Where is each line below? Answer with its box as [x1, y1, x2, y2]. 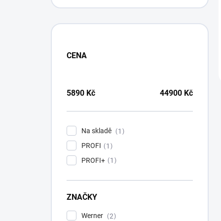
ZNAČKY [67, 192, 97, 202]
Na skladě [81, 127, 113, 135]
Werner [81, 212, 105, 220]
